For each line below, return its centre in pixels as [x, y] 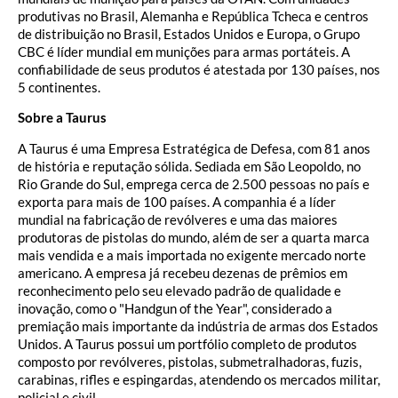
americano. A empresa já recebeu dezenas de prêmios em [183, 272]
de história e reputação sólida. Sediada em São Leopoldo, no [189, 166]
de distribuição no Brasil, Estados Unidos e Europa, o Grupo [189, 33]
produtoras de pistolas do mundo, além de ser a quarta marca [194, 237]
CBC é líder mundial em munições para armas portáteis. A [184, 51]
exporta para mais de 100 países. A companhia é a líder [177, 201]
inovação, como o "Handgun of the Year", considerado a [175, 308]
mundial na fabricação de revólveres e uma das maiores [178, 219]
